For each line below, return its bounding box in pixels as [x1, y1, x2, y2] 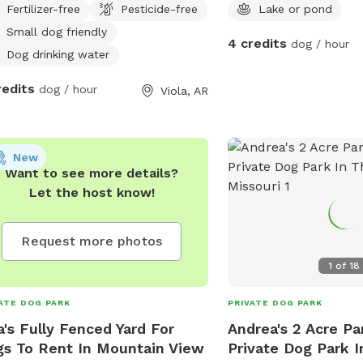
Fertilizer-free [6, 2, 80, 15]
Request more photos [21, 233, 163, 249]
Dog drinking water [6, 47, 109, 61]
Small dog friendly [6, 24, 107, 38]
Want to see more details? [5, 164, 179, 181]
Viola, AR [160, 83, 209, 97]
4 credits [228, 35, 288, 51]
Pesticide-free [120, 2, 198, 15]
